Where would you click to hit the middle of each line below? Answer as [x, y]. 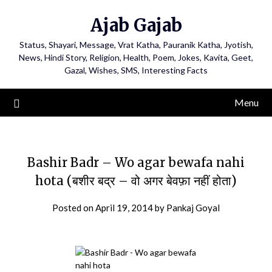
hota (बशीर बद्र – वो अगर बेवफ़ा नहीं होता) [136, 181]
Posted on [74, 208]
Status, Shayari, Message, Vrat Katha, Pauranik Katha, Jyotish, [136, 45]
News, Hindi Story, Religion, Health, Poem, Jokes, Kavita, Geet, [136, 57]
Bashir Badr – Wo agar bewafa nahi [136, 162]
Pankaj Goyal [193, 208]
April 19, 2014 [124, 208]
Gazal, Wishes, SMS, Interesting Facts [136, 70]
